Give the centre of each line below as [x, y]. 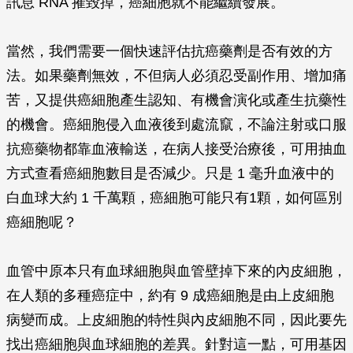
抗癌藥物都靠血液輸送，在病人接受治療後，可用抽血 [176, 149]
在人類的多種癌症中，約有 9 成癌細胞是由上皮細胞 [170, 295]
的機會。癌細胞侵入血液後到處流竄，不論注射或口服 [176, 124]
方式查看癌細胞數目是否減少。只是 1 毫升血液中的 [170, 173]
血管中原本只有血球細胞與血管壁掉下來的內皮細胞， [176, 271]
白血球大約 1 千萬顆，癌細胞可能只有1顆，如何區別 [174, 198]
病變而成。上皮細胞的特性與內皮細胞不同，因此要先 [176, 320]
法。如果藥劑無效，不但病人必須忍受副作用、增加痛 [176, 76]
